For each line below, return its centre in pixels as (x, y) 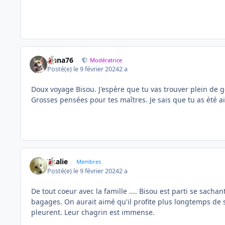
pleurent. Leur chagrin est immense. (94, 212)
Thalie (58, 162)
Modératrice (106, 60)
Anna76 (61, 60)
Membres (88, 162)
